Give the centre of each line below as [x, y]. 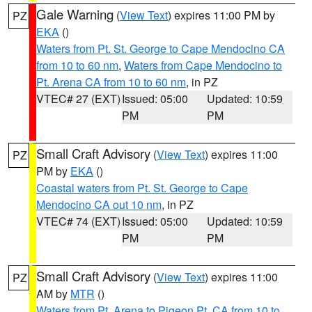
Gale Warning [75, 14]
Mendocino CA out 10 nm [99, 204]
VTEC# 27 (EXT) [78, 99]
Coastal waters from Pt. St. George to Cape [142, 188]
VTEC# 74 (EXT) [78, 221]
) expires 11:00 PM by [221, 15]
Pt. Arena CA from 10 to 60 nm [111, 82]
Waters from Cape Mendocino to [203, 65]
